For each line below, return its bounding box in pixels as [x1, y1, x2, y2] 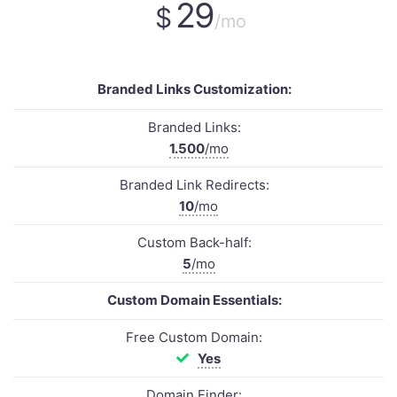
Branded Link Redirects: [119, 176, 269, 193]
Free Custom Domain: [126, 329, 262, 346]
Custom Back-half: [136, 234, 252, 251]
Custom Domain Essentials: [106, 292, 282, 308]
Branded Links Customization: [97, 81, 292, 97]
